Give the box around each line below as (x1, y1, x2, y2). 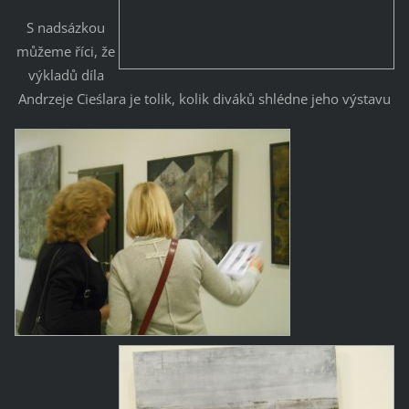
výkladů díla (27, 65, 104, 84)
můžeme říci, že (16, 41, 115, 60)
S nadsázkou (26, 17, 105, 37)
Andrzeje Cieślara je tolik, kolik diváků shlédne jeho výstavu (18, 89, 391, 108)
